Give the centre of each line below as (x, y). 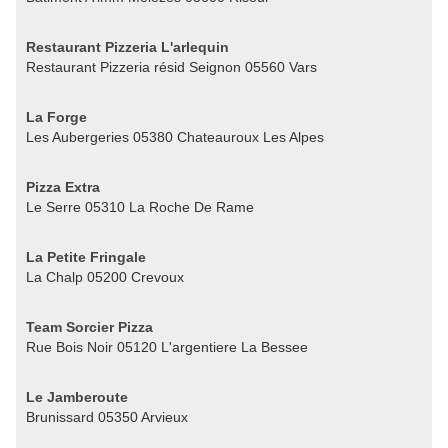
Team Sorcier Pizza (89, 326)
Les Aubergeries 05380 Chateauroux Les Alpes (175, 136)
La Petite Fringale (86, 256)
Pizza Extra (63, 186)
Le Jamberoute (77, 396)
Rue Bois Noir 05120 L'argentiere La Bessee (167, 346)
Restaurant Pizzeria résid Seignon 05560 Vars (171, 66)
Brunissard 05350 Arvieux (107, 416)
